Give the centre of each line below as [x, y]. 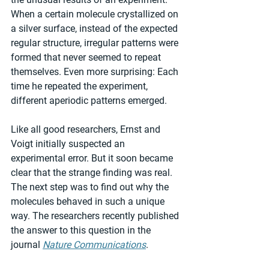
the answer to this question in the [82, 230]
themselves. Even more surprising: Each [96, 71]
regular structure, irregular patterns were [96, 43]
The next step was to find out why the [91, 187]
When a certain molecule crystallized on [96, 14]
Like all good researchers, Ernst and [87, 129]
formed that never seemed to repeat [87, 57]
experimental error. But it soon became [93, 158]
